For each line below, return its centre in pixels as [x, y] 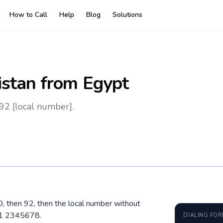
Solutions [127, 15]
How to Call [28, 15]
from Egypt [82, 83]
